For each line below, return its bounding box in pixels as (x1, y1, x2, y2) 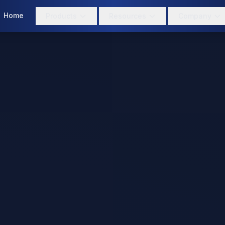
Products (46, 12, 77, 20)
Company (178, 12, 211, 20)
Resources (109, 12, 146, 20)
